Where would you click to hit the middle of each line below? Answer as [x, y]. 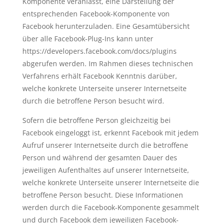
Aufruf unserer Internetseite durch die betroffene [105, 145]
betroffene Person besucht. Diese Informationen [103, 195]
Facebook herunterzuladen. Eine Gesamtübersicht [106, 26]
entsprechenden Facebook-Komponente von [96, 14]
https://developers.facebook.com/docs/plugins [99, 51]
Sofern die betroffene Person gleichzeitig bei [96, 120]
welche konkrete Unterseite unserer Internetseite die [111, 182]
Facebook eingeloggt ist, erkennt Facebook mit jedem [110, 133]
